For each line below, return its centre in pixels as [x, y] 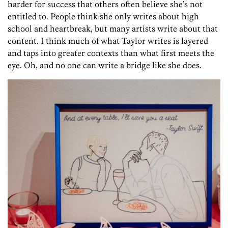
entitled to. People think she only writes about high [103, 17]
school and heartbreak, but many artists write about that [113, 29]
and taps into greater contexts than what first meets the [111, 53]
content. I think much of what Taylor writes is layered [108, 41]
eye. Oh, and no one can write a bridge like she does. [105, 65]
